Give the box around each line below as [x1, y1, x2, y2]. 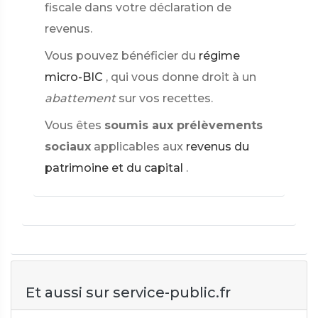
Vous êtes [45, 119, 102, 132]
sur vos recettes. [119, 92, 213, 105]
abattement [45, 92, 116, 105]
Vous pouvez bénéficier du [45, 49, 196, 62]
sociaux [45, 140, 91, 153]
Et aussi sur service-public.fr [26, 284, 231, 301]
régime [199, 49, 240, 62]
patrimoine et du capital [45, 161, 183, 175]
